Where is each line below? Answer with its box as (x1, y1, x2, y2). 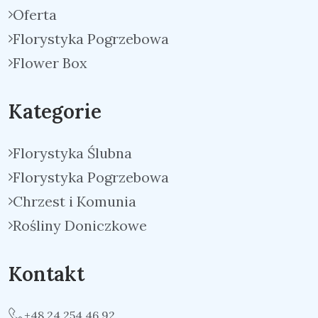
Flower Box (13, 54, 87, 72)
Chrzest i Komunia (13, 192, 136, 210)
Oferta (13, 6, 57, 23)
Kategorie (9, 99, 102, 124)
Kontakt (9, 261, 84, 287)
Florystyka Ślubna (13, 144, 132, 162)
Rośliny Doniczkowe (13, 216, 147, 234)
